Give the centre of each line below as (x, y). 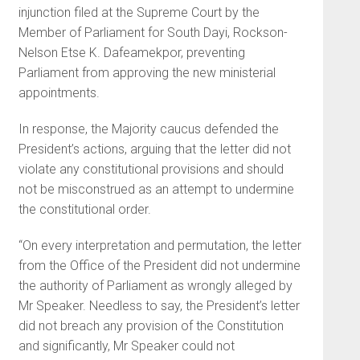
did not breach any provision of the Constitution (151, 325)
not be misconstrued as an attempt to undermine (156, 189)
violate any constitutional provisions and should (151, 169)
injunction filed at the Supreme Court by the (139, 12)
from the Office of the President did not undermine (159, 265)
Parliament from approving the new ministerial (147, 72)
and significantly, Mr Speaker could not (126, 346)
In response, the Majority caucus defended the (148, 129)
